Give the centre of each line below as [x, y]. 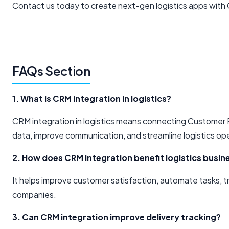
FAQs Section [51, 71]
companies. [34, 195]
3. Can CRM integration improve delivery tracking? [117, 217]
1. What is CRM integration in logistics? [92, 99]
